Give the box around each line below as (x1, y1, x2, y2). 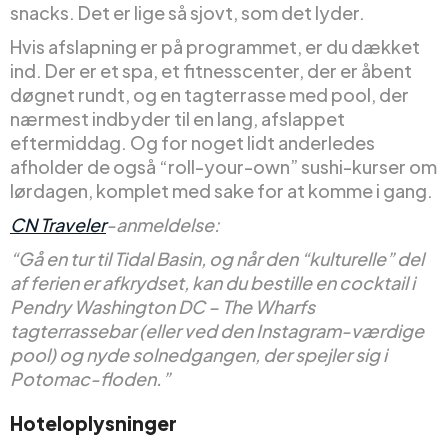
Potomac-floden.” (10, 367, 170, 391)
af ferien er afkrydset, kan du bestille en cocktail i (10, 271, 415, 295)
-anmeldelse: (106, 213, 220, 237)
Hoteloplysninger (10, 411, 177, 436)
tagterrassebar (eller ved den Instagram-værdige (10, 319, 424, 343)
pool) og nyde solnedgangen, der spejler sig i (10, 343, 387, 367)
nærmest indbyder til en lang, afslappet (10, 107, 345, 131)
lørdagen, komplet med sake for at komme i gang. (10, 179, 433, 203)
